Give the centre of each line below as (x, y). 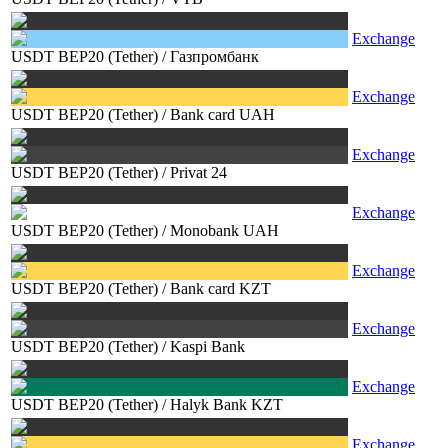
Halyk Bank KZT (226, 404)
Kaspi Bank (207, 346)
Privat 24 (198, 172)
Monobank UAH (224, 230)
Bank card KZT (220, 288)
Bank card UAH (222, 114)
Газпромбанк (214, 56)
